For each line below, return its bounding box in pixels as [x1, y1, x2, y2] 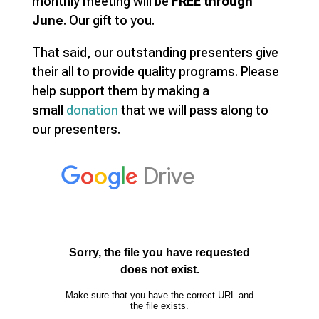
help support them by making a [31, 83, 209, 99]
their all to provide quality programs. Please [31, 64, 279, 80]
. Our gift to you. [63, 13, 155, 28]
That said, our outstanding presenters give [31, 45, 278, 61]
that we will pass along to [117, 103, 268, 118]
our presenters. [31, 122, 120, 137]
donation [66, 103, 118, 118]
